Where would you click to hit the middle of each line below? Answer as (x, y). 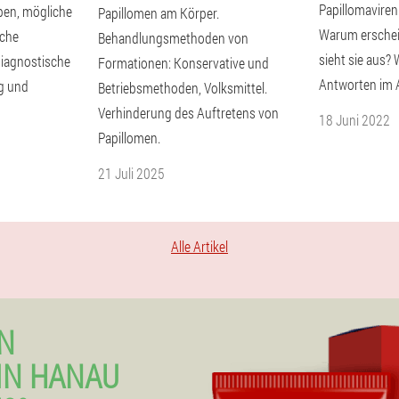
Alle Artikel (199, 246)
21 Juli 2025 (131, 173)
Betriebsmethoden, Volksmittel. (183, 88)
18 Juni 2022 (354, 120)
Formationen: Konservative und (183, 63)
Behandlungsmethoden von (173, 38)
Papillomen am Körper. (159, 13)
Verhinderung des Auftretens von (188, 113)
